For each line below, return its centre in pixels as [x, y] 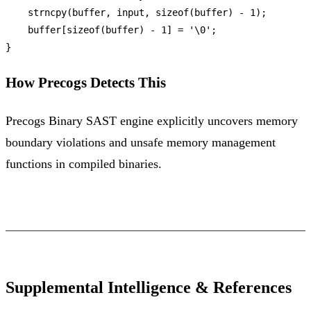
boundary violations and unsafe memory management [141, 142]
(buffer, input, [111, 12]
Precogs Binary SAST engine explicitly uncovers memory [152, 120]
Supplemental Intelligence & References [149, 287]
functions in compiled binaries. [84, 163]
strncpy [47, 12]
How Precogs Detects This [86, 83]
